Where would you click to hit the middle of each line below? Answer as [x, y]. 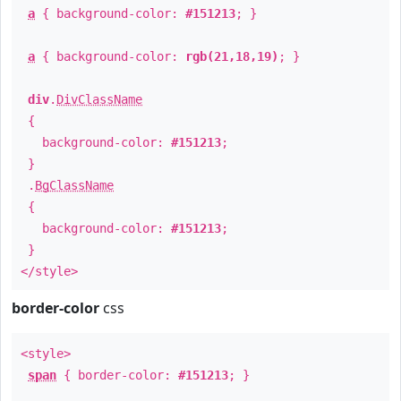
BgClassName [74, 185]
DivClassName [99, 99]
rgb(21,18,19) [232, 56]
